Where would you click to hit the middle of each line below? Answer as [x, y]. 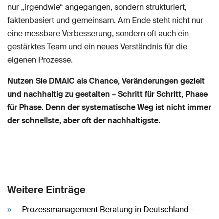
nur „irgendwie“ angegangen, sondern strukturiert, [97, 7]
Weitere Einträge [46, 190]
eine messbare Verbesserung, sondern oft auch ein [98, 33]
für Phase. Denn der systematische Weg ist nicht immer [109, 107]
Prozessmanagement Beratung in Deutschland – [108, 209]
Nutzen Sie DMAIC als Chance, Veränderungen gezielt [106, 81]
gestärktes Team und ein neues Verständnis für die [97, 47]
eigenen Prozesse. [40, 60]
